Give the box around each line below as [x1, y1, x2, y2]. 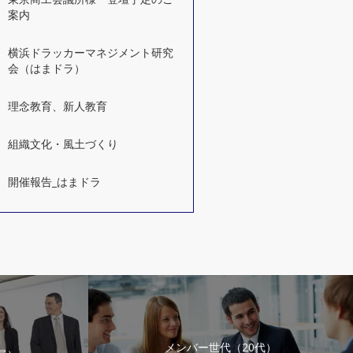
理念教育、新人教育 [8, 98, 107, 113]
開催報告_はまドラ [8, 174, 101, 189]
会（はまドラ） [8, 61, 85, 76]
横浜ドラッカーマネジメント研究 [8, 45, 173, 60]
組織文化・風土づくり [8, 136, 118, 151]
